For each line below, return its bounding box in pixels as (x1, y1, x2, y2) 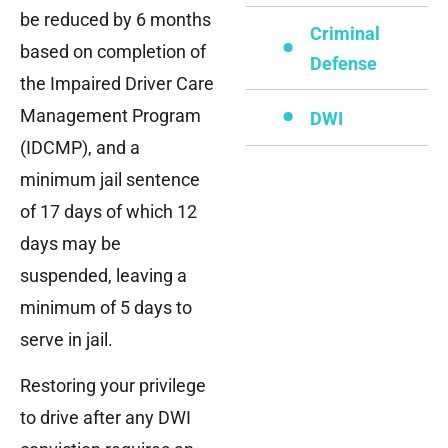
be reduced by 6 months (20, 9, 211, 31)
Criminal (309, 23, 380, 45)
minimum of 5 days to (20, 297, 192, 319)
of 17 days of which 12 (20, 201, 197, 223)
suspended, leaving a (20, 265, 187, 287)
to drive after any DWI (20, 407, 191, 429)
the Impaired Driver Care (20, 73, 214, 95)
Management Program (20, 105, 201, 127)
